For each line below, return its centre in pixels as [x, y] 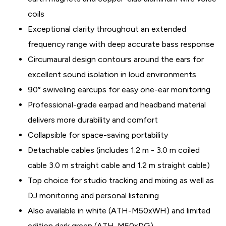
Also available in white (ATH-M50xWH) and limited [119, 211]
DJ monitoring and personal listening [93, 195]
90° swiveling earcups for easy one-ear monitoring [119, 90]
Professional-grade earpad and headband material [117, 105]
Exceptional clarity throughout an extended [107, 29]
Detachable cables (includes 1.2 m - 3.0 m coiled [114, 150]
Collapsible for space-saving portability [98, 135]
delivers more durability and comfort [93, 120]
